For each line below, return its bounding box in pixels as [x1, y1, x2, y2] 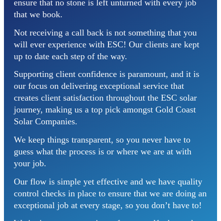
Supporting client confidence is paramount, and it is [14, 69, 199, 79]
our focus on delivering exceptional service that [14, 81, 184, 91]
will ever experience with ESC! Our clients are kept [14, 39, 199, 49]
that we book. [14, 9, 63, 20]
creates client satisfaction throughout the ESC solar [14, 93, 197, 103]
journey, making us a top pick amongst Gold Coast [14, 105, 196, 115]
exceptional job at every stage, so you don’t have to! [14, 200, 202, 210]
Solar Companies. [14, 116, 77, 127]
